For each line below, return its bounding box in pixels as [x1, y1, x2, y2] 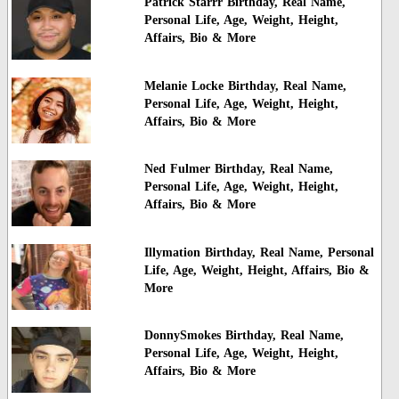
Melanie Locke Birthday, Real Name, [143, 78, 346, 93]
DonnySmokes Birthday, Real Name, [143, 328, 344, 342]
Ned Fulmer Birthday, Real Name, [143, 162, 333, 176]
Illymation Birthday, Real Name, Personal [143, 245, 374, 259]
